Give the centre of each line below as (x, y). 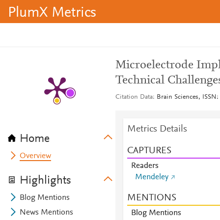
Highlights (45, 181)
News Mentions (47, 213)
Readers (145, 166)
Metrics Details (157, 129)
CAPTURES (149, 151)
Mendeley (151, 177)
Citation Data (134, 97)
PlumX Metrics (52, 13)
